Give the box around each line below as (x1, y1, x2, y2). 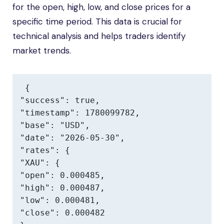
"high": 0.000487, (20, 183, 105, 192)
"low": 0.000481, (20, 195, 100, 205)
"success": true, (20, 95, 100, 105)
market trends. (12, 45, 71, 56)
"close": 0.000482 (20, 208, 105, 217)
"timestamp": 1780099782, (20, 108, 140, 117)
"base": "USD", (20, 120, 90, 130)
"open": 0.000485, (20, 170, 105, 180)
